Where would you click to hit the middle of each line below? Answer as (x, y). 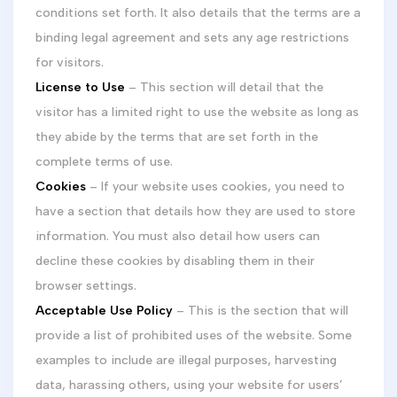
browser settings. (93, 286)
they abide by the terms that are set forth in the (177, 137)
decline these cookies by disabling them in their (175, 261)
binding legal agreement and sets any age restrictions (192, 38)
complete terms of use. (111, 162)
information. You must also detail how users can (178, 236)
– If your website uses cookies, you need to (215, 187)
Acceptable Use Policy (104, 311)
